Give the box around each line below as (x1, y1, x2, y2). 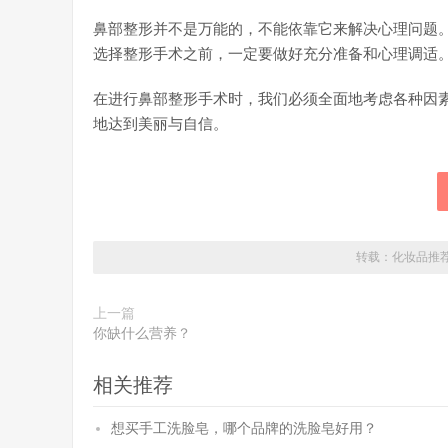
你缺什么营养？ (93, 326, 191, 341)
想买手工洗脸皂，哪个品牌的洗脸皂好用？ (111, 421, 377, 436)
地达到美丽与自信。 (93, 116, 228, 132)
